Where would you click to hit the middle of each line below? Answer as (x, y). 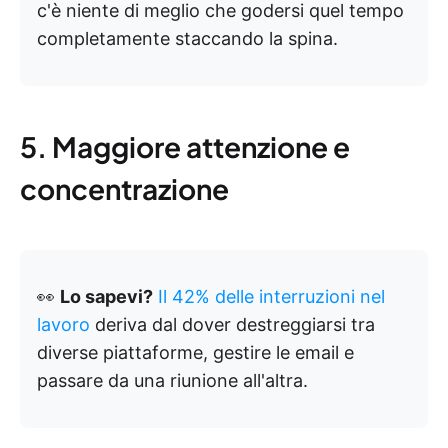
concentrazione (124, 189)
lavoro (63, 325)
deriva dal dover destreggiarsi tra (232, 325)
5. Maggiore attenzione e (185, 147)
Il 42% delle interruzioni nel (271, 297)
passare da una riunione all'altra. (172, 381)
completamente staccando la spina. (187, 39)
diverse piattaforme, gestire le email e (195, 353)
